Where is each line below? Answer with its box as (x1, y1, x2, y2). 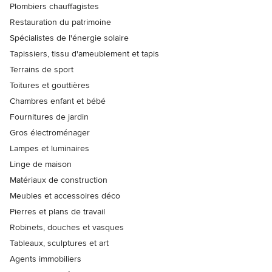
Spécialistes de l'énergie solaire (10, 32, 129, 43)
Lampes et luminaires (10, 143, 89, 154)
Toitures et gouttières (10, 80, 90, 90)
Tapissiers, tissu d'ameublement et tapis (10, 48, 159, 59)
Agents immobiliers (10, 253, 81, 264)
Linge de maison (10, 158, 72, 169)
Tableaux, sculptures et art (10, 237, 109, 248)
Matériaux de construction (10, 174, 107, 185)
